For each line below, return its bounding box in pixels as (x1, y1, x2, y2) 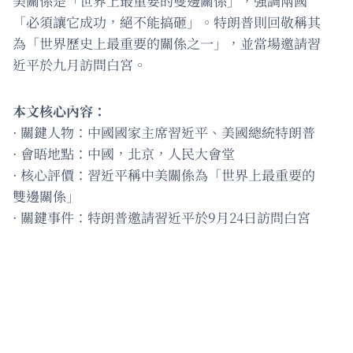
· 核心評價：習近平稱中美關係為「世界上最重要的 (13, 164, 315, 184)
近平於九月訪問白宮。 (13, 54, 147, 74)
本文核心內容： (13, 100, 106, 121)
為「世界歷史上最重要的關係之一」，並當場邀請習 (13, 32, 321, 53)
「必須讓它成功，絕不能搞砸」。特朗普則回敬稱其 (13, 11, 321, 32)
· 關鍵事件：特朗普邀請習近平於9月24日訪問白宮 (13, 206, 310, 227)
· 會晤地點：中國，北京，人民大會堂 (13, 143, 235, 163)
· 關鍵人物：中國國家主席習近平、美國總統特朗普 (13, 121, 315, 142)
